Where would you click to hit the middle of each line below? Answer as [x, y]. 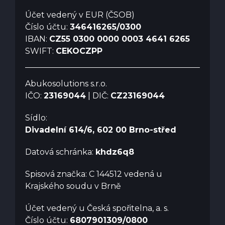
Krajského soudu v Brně [73, 186]
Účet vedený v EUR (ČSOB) [80, 15]
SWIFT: [40, 51]
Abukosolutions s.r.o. [66, 83]
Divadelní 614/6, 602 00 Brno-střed [101, 130]
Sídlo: [36, 118]
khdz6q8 [115, 152]
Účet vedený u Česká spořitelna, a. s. [97, 208]
